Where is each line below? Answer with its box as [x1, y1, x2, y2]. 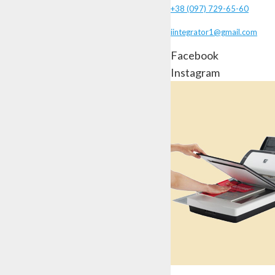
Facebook [171, 48, 219, 62]
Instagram [171, 66, 220, 79]
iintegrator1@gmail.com [171, 27, 257, 37]
